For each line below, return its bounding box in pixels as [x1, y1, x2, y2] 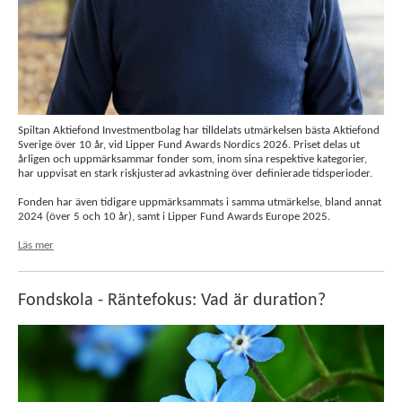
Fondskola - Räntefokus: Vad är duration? [18, 292, 326, 310]
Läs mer [18, 240, 54, 251]
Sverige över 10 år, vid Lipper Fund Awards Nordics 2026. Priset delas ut [18, 139, 360, 151]
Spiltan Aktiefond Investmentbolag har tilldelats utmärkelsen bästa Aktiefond [18, 125, 380, 136]
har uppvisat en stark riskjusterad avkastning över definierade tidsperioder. [18, 168, 372, 179]
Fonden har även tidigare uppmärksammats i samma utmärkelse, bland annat [18, 197, 381, 208]
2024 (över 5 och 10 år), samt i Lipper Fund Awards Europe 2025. [18, 211, 330, 223]
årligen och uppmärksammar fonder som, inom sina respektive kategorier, [18, 153, 367, 165]
